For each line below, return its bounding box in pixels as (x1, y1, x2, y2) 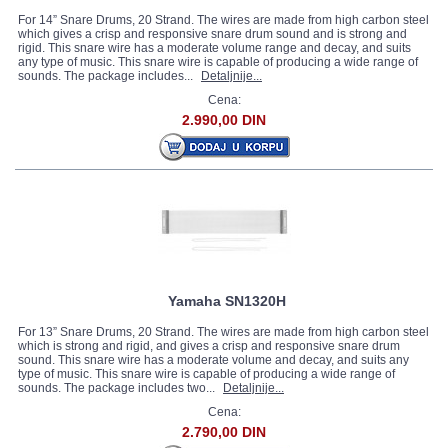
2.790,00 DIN (182, 424, 266, 440)
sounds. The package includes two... (18, 381, 218, 395)
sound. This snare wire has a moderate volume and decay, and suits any (18, 353, 409, 367)
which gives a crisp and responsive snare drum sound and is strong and (18, 27, 407, 41)
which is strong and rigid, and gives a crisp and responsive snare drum (18, 339, 400, 353)
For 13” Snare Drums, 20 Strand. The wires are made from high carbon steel (18, 325, 429, 339)
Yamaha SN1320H (168, 293, 286, 309)
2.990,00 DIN (182, 112, 266, 128)
